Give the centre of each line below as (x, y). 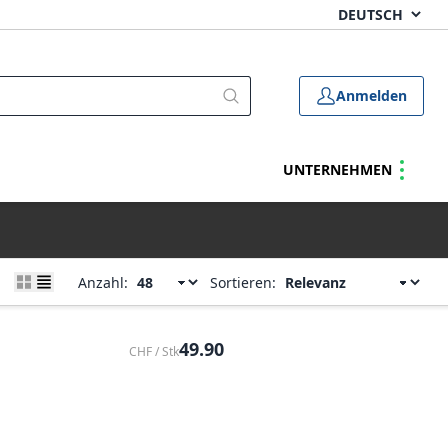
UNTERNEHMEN (337, 169)
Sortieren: (243, 282)
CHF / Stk (153, 351)
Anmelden (371, 95)
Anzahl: (103, 282)
